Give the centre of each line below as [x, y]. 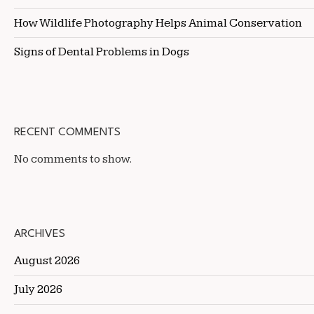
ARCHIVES [40, 234]
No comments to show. [73, 159]
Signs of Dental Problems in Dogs [102, 52]
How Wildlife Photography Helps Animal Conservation [158, 23]
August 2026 [47, 261]
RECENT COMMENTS [67, 133]
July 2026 [38, 290]
